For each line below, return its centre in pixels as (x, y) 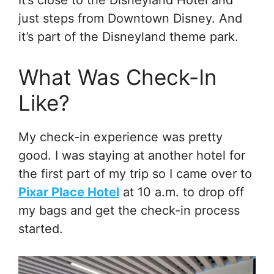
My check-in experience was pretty (120, 137)
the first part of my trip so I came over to (135, 173)
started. (41, 228)
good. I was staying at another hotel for (132, 155)
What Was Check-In (117, 77)
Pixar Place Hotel (69, 192)
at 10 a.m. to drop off (182, 192)
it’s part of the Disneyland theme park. (128, 36)
